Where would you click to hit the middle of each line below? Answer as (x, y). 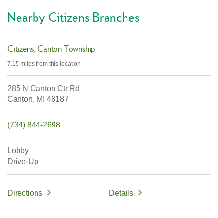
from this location (58, 64)
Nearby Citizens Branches (73, 17)
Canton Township (65, 49)
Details (121, 193)
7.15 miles (21, 64)
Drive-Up (24, 162)
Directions (25, 193)
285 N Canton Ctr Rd (44, 89)
